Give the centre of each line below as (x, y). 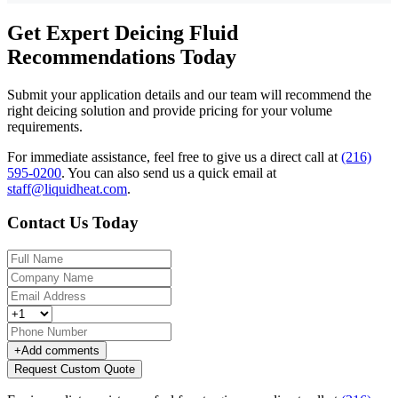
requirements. (45, 126)
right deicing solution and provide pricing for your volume (170, 110)
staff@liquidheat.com (67, 188)
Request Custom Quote (75, 370)
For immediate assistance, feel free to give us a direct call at (174, 156)
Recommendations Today (122, 56)
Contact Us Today (73, 223)
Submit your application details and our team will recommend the (189, 94)
